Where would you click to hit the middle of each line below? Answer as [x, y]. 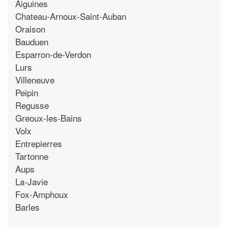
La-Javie [32, 181]
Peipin [27, 92]
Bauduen [32, 41]
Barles [27, 207]
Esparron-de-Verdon [53, 54]
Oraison [30, 28]
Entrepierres [39, 143]
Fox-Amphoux [42, 194]
